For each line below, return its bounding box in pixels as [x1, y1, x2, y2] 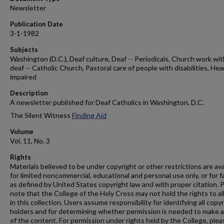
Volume [10, 127, 33, 135]
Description [10, 89, 48, 97]
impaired [10, 72, 36, 81]
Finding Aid [72, 111, 106, 119]
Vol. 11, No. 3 [10, 136, 50, 145]
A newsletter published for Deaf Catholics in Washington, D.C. [10, 98, 204, 106]
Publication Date [10, 20, 63, 28]
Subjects [10, 45, 38, 53]
